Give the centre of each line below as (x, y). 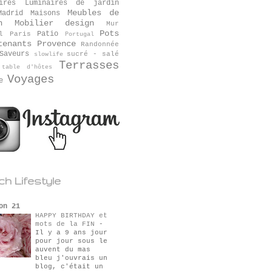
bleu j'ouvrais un (71, 258)
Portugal (79, 34)
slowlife (48, 54)
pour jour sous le (71, 241)
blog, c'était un (69, 267)
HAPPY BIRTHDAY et (71, 216)
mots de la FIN (67, 224)
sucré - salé (93, 54)
